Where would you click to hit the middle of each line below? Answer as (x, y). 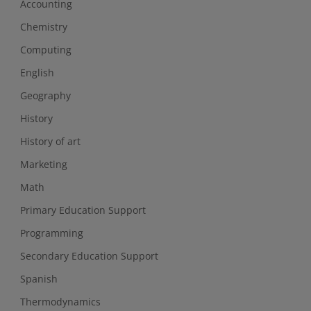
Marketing (43, 164)
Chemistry (43, 26)
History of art (50, 141)
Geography (45, 95)
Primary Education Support (83, 210)
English (37, 72)
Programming (51, 233)
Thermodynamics (60, 301)
